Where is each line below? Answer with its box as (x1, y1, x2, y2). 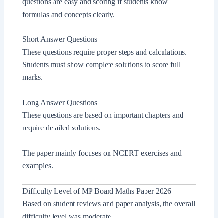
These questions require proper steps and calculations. (22, 48, 187, 56)
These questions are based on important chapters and (22, 110, 183, 119)
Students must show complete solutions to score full (22, 60, 181, 69)
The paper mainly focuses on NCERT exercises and (22, 148, 182, 157)
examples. (22, 161, 53, 170)
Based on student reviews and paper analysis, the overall (22, 200, 195, 208)
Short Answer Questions (22, 35, 97, 44)
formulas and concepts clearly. (22, 10, 115, 18)
